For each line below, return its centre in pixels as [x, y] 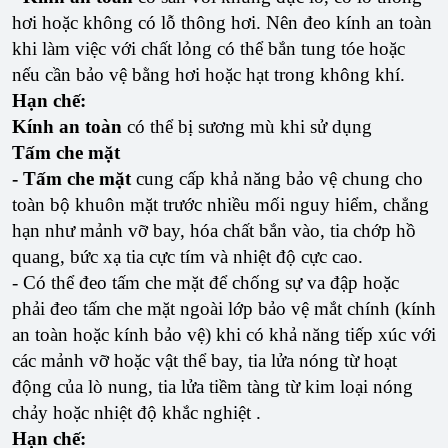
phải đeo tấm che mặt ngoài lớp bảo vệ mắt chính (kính [224, 309]
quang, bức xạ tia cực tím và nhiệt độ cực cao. [187, 257]
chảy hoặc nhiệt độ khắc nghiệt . [136, 413]
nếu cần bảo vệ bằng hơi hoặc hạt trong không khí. [208, 75]
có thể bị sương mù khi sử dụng [247, 127]
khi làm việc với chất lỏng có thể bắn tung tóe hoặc [208, 49]
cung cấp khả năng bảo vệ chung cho [279, 179]
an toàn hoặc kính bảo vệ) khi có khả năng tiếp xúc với [224, 335]
